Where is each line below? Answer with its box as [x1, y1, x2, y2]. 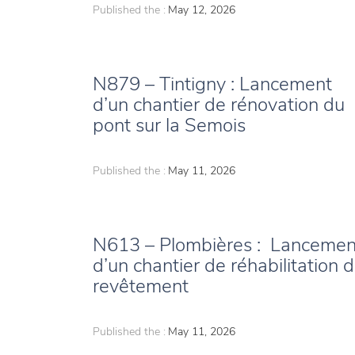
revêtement [93, 273, 189, 300]
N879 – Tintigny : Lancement [93, 71, 332, 97]
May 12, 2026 [168, 2, 235, 18]
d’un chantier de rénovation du [93, 92, 345, 118]
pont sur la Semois [93, 113, 246, 139]
